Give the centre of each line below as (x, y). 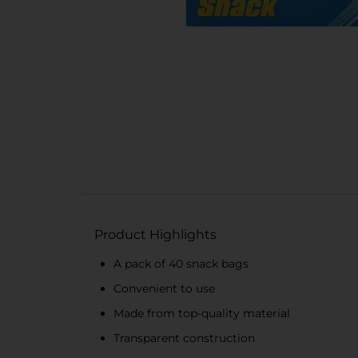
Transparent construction (184, 338)
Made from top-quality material (202, 313)
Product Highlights (155, 235)
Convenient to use (164, 288)
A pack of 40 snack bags (181, 264)
